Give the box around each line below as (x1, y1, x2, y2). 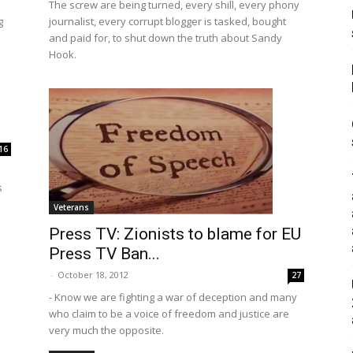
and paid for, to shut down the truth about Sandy (49, 31, 282, 45)
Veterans (54, 202, 89, 214)
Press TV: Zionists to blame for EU (49, 225, 301, 244)
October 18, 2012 (58, 269, 128, 281)
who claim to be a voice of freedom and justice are (49, 307, 289, 321)
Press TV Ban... (49, 244, 160, 264)
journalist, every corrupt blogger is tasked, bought (49, 14, 286, 28)
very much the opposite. (49, 323, 164, 338)
